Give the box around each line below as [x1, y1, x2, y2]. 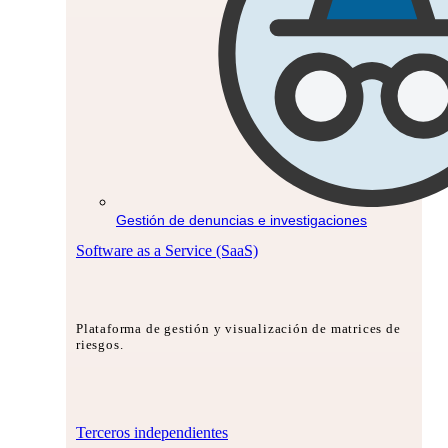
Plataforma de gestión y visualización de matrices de [76, 321, 401, 337]
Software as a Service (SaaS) [76, 241, 258, 259]
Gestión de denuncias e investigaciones [116, 211, 367, 228]
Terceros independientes [76, 424, 228, 442]
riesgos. [76, 337, 124, 353]
